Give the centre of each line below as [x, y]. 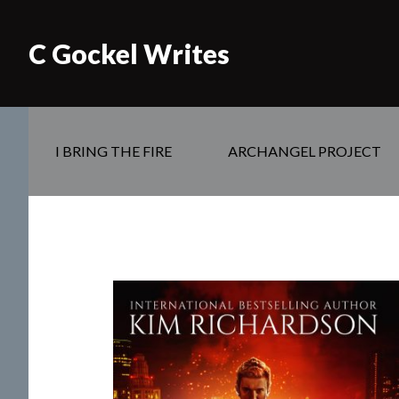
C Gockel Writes [129, 53]
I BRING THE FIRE [114, 151]
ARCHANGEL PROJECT [305, 151]
